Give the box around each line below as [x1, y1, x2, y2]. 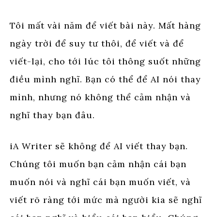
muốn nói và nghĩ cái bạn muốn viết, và [10, 176, 191, 187]
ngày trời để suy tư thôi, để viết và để [10, 37, 184, 49]
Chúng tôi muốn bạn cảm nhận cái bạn [10, 158, 186, 170]
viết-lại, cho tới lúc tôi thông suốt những [10, 55, 201, 67]
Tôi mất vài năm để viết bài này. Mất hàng [10, 19, 201, 31]
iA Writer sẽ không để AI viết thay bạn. [10, 140, 188, 152]
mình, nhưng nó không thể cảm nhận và [10, 91, 191, 103]
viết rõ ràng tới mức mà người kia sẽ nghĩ [10, 194, 202, 205]
